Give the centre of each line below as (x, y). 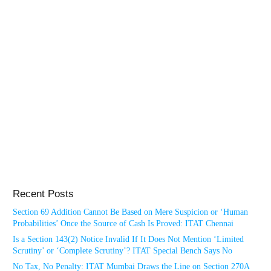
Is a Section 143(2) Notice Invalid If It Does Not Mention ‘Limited (128, 239)
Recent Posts (43, 194)
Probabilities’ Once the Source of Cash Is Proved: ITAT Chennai (123, 224)
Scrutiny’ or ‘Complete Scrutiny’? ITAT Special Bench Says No (122, 251)
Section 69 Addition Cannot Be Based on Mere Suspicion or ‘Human (130, 212)
